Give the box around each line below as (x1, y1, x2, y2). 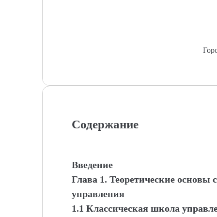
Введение (72, 159, 113, 170)
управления (72, 188, 124, 199)
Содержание (72, 118, 139, 131)
